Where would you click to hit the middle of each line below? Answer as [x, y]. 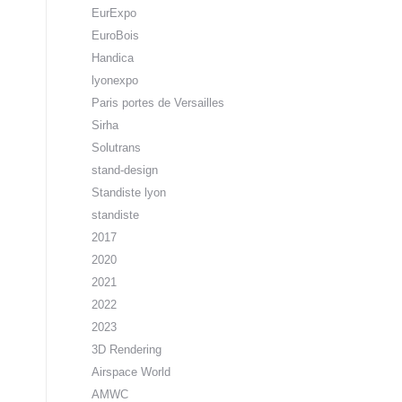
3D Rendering [127, 350]
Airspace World [131, 372]
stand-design [125, 170]
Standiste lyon [129, 192]
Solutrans [116, 148]
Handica [113, 58]
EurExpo [114, 13]
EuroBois [115, 35]
